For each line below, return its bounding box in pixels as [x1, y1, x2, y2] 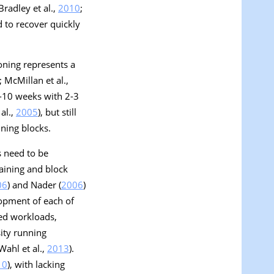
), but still [38, 106, 76, 119]
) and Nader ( [7, 179, 61, 191]
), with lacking [7, 258, 65, 271]
